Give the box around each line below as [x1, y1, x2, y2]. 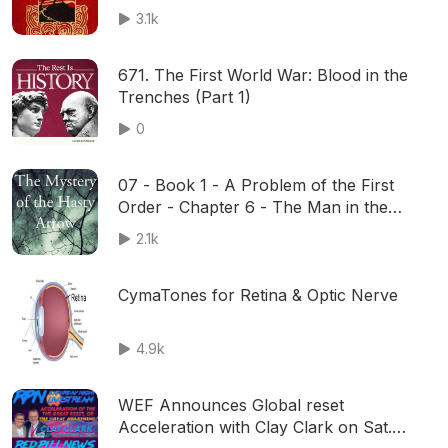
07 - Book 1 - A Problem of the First [118, 175, 394, 195]
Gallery [118, 219, 172, 239]
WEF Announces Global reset [118, 395, 344, 415]
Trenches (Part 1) [118, 87, 251, 107]
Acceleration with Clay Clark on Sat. [118, 417, 392, 437]
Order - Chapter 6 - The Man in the [118, 197, 388, 217]
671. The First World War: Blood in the [118, 65, 408, 85]
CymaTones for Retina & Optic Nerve [118, 285, 398, 305]
